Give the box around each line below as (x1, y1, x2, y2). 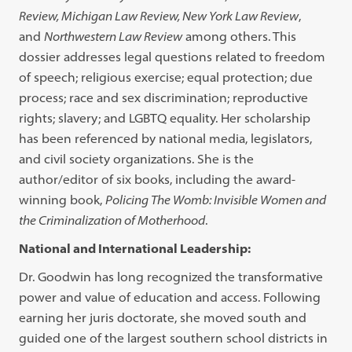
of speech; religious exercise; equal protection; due (19, 69, 313, 85)
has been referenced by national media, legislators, (19, 130, 313, 146)
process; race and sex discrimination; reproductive (19, 90, 309, 105)
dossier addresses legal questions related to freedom (19, 49, 326, 64)
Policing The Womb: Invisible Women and (105, 192, 327, 207)
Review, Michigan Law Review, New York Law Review (19, 8, 299, 24)
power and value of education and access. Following (19, 289, 321, 305)
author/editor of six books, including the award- (19, 171, 296, 187)
